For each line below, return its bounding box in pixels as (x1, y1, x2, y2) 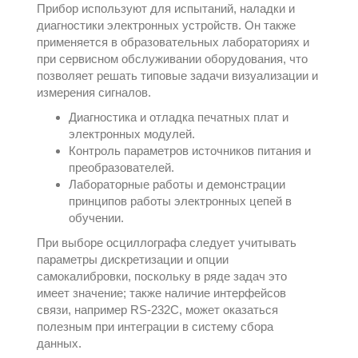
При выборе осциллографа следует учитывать (37, 236, 297, 249)
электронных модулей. (69, 127, 196, 141)
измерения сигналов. (37, 86, 152, 99)
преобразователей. (69, 161, 175, 174)
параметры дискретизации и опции (37, 253, 229, 266)
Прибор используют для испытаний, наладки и (37, 2, 296, 15)
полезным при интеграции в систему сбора (37, 320, 274, 333)
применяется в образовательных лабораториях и (37, 35, 310, 49)
